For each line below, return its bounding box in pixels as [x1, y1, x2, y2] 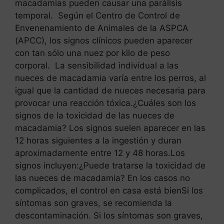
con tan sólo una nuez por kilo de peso [15, 48, 170, 58]
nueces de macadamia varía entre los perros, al [15, 73, 206, 83]
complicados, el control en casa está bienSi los [15, 185, 203, 196]
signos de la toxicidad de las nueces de [15, 110, 174, 121]
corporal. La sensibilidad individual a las [15, 60, 178, 71]
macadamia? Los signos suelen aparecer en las [15, 123, 205, 133]
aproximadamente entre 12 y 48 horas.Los [15, 148, 185, 158]
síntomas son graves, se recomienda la [15, 198, 172, 208]
